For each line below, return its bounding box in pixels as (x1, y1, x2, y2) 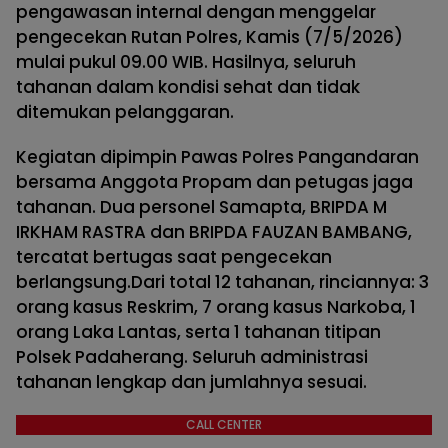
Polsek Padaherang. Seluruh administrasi (16, 345, 368, 370)
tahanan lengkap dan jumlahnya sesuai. (16, 370, 367, 395)
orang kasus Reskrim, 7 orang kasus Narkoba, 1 (16, 295, 416, 320)
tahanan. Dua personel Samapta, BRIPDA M (16, 195, 387, 220)
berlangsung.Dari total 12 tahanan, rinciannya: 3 (16, 270, 429, 295)
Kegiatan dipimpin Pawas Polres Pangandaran (16, 145, 419, 170)
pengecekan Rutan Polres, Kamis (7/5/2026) (16, 25, 403, 50)
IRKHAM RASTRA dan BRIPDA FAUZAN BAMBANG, (16, 220, 412, 245)
